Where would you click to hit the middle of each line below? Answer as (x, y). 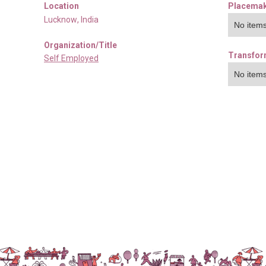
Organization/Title (80, 45)
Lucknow (61, 19)
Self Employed (71, 58)
